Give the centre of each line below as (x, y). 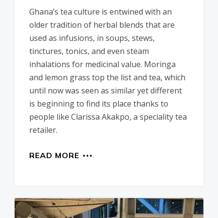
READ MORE (54, 155)
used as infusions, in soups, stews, (92, 38)
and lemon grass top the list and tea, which (107, 78)
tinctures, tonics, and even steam (89, 51)
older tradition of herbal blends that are (102, 25)
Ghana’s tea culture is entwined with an (100, 12)
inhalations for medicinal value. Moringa (102, 64)
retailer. (43, 130)
